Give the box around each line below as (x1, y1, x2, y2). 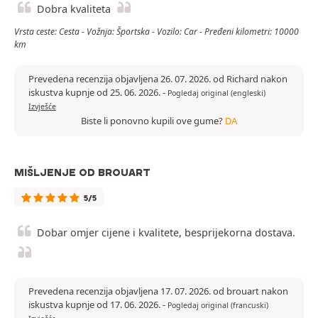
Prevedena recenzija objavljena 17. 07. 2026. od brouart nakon (28, 285, 288, 298)
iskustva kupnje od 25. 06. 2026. (28, 86, 163, 99)
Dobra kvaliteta (37, 2, 111, 16)
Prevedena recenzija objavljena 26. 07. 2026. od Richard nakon (28, 72, 287, 86)
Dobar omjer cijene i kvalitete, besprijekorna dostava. (37, 226, 295, 240)
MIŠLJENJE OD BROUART (14, 166, 150, 180)
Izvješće (28, 102, 56, 112)
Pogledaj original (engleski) (168, 88, 265, 99)
